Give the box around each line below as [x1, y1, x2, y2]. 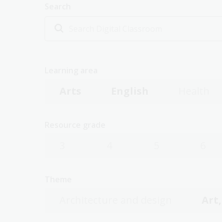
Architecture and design [59, 193, 172, 207]
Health [178, 84, 210, 98]
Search [45, 1, 71, 12]
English [111, 84, 149, 98]
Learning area [45, 65, 98, 76]
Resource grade [45, 119, 106, 130]
